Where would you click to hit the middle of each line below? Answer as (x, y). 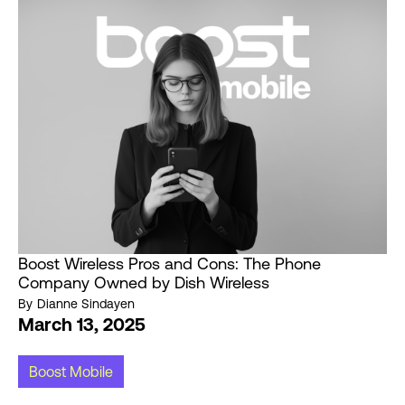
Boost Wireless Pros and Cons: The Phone (170, 264)
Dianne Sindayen (86, 304)
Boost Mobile (71, 372)
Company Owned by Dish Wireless (144, 283)
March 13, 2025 (82, 325)
